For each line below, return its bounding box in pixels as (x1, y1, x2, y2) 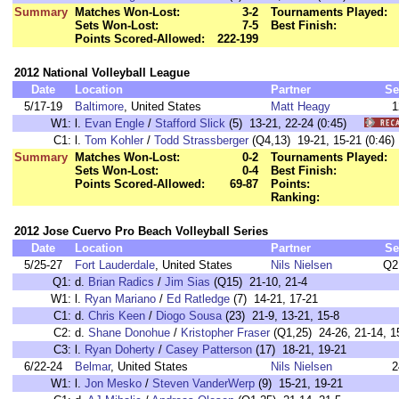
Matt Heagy (271, 100, 330, 113)
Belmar (75, 360, 110, 373)
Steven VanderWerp (152, 377, 255, 390)
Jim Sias (165, 275, 210, 289)
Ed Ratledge (167, 292, 230, 305)
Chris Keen (88, 309, 145, 322)
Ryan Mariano (85, 292, 156, 305)
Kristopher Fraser (181, 326, 270, 339)
